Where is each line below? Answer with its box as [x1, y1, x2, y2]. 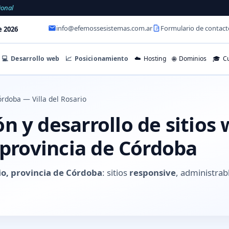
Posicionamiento [73, 54, 128, 63]
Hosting [142, 54, 167, 63]
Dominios [177, 54, 207, 63]
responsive [129, 166, 176, 178]
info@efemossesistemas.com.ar [56, 24, 152, 33]
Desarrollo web [9, 54, 60, 63]
